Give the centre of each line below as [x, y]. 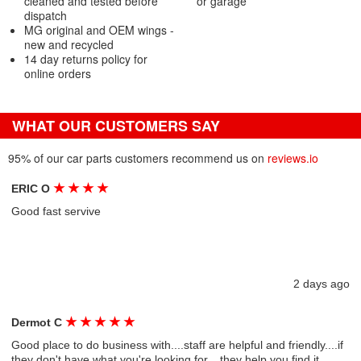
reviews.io [293, 158]
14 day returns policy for [86, 59]
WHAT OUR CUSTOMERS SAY [116, 126]
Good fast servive [56, 211]
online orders [58, 73]
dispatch [46, 15]
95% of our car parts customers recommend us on [138, 158]
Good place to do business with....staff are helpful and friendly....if [178, 345]
